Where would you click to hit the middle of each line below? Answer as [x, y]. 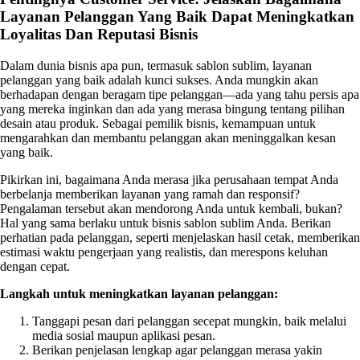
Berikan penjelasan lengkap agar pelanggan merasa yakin [177, 350]
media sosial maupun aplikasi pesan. [124, 335]
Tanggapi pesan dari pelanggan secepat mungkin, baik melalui [189, 321]
